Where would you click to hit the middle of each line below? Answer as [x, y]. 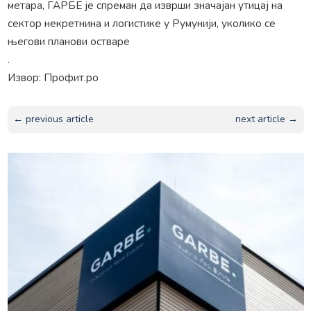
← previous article [53, 119]
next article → [267, 119]
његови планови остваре [68, 41]
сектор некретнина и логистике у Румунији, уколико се [141, 23]
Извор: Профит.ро [53, 77]
